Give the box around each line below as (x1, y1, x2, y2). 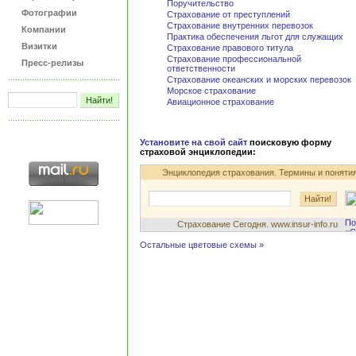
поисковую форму (247, 137, 331, 148)
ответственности (167, 64, 235, 74)
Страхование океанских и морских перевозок (167, 75, 351, 85)
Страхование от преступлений (167, 10, 290, 20)
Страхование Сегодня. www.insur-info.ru (177, 219, 338, 230)
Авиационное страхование (167, 97, 274, 107)
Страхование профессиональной (167, 54, 301, 64)
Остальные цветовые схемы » (140, 240, 264, 250)
